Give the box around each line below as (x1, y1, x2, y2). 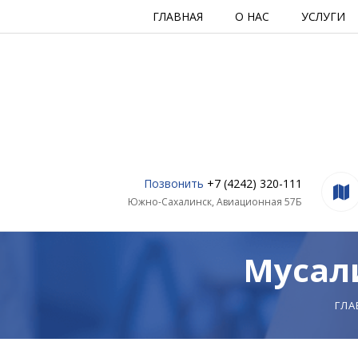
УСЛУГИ (301, 9, 345, 24)
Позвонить (143, 176, 207, 192)
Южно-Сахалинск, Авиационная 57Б (127, 195, 302, 209)
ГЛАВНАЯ (153, 9, 203, 24)
